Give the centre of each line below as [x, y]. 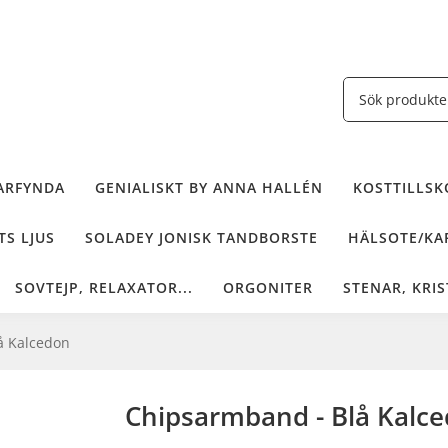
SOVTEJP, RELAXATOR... [104, 287]
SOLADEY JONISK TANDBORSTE [201, 237]
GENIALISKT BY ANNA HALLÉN [208, 187]
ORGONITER [268, 287]
